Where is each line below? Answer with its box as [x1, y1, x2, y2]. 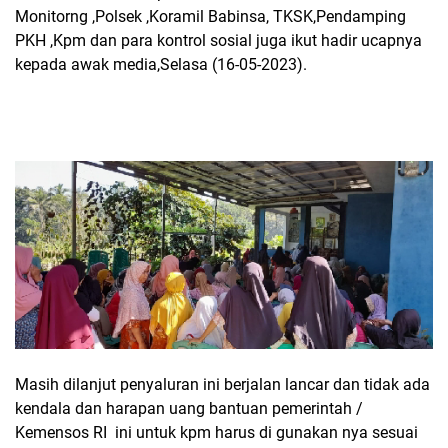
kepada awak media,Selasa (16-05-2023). [15, 55, 307, 74]
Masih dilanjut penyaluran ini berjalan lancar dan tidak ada [15, 375, 430, 395]
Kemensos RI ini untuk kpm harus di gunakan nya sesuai [15, 423, 418, 443]
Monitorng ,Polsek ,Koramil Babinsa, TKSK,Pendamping [15, 7, 406, 26]
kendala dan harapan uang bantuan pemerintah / [15, 399, 363, 419]
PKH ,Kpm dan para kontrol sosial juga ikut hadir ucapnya [15, 31, 422, 50]
